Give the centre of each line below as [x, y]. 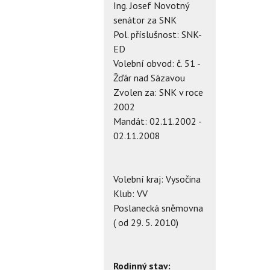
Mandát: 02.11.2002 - [157, 121]
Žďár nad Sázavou [149, 77]
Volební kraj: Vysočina [157, 179]
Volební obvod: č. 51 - [157, 63]
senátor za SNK [145, 20]
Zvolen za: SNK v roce [158, 92]
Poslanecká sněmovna [158, 208]
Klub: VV [130, 193]
